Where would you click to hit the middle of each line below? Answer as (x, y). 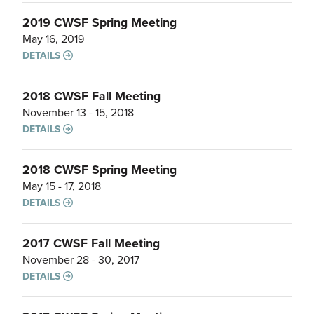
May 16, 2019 (53, 39)
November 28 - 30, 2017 (81, 259)
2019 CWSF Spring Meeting (100, 22)
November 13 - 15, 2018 (78, 112)
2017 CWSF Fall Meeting (91, 243)
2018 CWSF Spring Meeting (100, 169)
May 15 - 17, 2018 (62, 186)
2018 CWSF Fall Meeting (91, 96)
